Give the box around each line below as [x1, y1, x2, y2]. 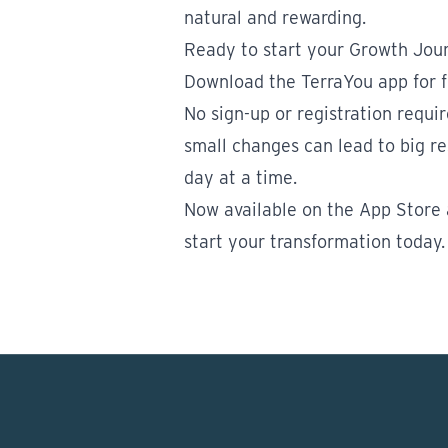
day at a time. [184, 166, 297, 188]
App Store [359, 198, 441, 220]
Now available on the [184, 198, 359, 220]
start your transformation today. [184, 230, 445, 252]
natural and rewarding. [184, 6, 366, 28]
